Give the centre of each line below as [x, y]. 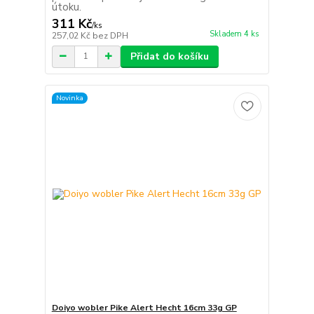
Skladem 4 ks [234, 34]
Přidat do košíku [169, 56]
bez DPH [110, 35]
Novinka [69, 98]
